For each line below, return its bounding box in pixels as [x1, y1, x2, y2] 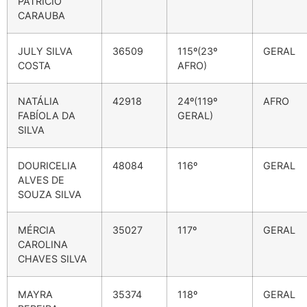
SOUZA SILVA [18, 188, 82, 201]
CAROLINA [18, 238, 68, 251]
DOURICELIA [18, 160, 77, 172]
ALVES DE [18, 174, 64, 186]
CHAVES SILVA [18, 253, 87, 265]
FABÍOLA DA [18, 110, 75, 122]
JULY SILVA [18, 45, 73, 58]
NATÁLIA [18, 95, 59, 108]
